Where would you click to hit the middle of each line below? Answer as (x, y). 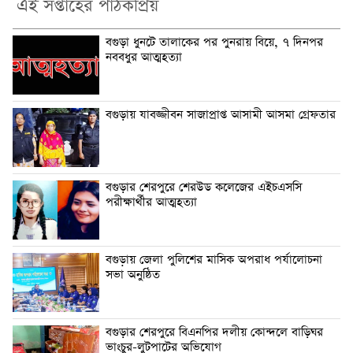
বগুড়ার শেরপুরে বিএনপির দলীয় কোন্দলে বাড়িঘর (214, 333)
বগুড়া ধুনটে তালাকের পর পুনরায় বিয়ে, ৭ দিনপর (214, 43)
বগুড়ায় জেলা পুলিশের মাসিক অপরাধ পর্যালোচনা (214, 260)
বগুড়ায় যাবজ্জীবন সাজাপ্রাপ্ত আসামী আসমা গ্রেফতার (221, 115)
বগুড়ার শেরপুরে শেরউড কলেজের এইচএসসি (204, 188)
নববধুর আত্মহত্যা (144, 58)
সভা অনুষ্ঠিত (133, 275)
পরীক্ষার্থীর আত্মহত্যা (151, 203)
